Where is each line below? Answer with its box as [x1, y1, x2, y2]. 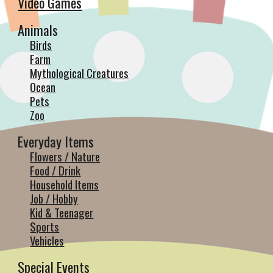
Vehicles [30, 232, 65, 249]
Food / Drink [30, 162, 81, 179]
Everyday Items [18, 131, 94, 152]
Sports [30, 218, 60, 235]
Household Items [30, 176, 99, 193]
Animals [18, 19, 58, 40]
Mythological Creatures [30, 65, 129, 81]
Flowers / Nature [30, 148, 101, 165]
